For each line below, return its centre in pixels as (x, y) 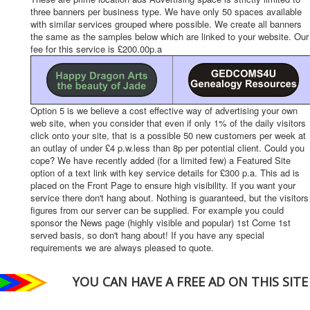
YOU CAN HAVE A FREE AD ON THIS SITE (190, 281)
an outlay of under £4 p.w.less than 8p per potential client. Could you (167, 148)
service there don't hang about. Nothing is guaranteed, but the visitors (170, 198)
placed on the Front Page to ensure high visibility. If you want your (163, 185)
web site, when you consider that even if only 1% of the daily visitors (168, 123)
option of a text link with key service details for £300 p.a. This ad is (165, 173)
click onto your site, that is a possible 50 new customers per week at (168, 135)
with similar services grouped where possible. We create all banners (166, 24)
